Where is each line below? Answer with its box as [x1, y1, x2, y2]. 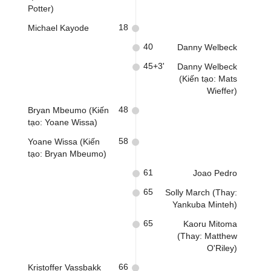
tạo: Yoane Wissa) [28, 117, 97, 127]
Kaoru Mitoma [183, 219, 237, 229]
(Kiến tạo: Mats [179, 74, 237, 83]
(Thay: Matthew [177, 231, 237, 241]
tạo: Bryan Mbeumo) [28, 149, 106, 158]
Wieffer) [207, 86, 237, 96]
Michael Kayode [28, 23, 89, 33]
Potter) [28, 4, 54, 13]
